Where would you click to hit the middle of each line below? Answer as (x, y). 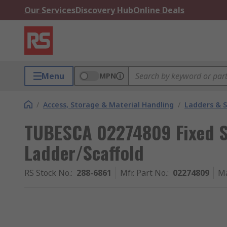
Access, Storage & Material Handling (108, 105)
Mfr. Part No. (144, 173)
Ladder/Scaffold (84, 152)
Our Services (50, 10)
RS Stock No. (48, 173)
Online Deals (159, 10)
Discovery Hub (104, 10)
